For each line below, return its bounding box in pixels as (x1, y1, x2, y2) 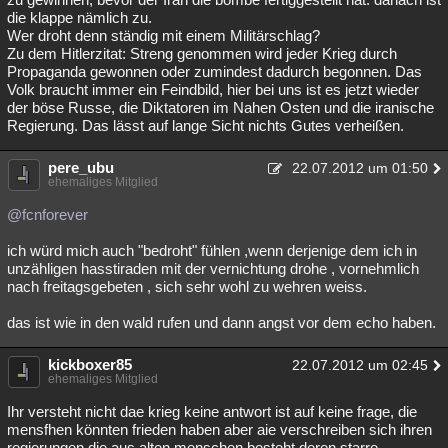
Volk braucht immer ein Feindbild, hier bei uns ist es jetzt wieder (7, 81, 419, 98)
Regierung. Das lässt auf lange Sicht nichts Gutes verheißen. (7, 117, 404, 134)
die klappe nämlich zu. (7, 9, 152, 26)
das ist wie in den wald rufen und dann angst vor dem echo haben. (7, 314, 436, 331)
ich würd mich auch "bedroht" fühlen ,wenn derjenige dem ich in (7, 242, 417, 259)
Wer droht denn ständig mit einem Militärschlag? (7, 27, 320, 44)
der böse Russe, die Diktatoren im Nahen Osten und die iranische (7, 99, 434, 116)
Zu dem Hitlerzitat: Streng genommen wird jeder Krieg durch (7, 45, 397, 62)
